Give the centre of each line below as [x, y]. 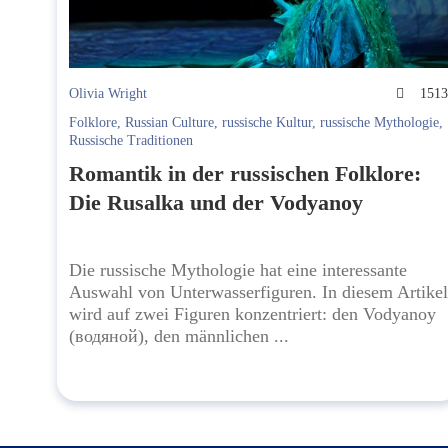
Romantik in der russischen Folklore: [245, 174]
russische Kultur [267, 123]
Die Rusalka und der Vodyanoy [216, 203]
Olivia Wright [108, 94]
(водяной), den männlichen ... [179, 336]
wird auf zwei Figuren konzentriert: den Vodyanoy [252, 314]
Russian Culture [169, 123]
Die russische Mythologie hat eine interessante [238, 270]
